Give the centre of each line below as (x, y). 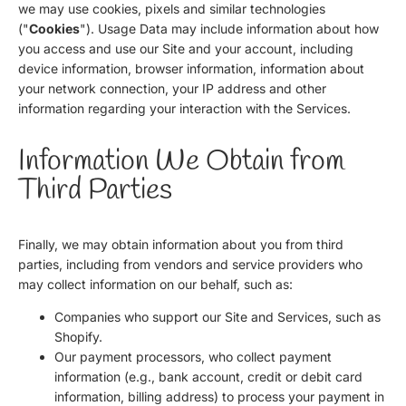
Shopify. (78, 336)
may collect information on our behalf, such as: (155, 284)
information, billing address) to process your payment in (219, 396)
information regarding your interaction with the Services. (184, 108)
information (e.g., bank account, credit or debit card (208, 376)
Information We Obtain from (181, 161)
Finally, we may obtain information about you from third (181, 244)
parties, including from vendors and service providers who (190, 264)
